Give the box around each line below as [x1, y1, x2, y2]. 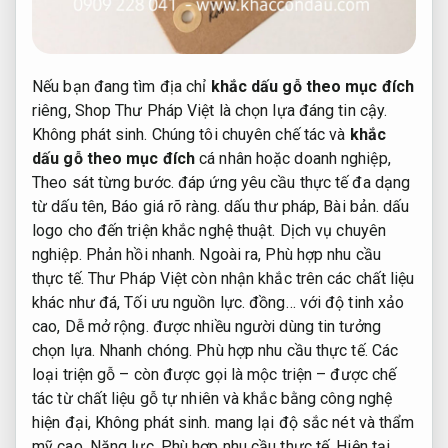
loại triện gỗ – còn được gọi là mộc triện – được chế [32, 364, 397, 384]
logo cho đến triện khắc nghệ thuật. [32, 220, 280, 240]
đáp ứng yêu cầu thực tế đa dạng [173, 172, 411, 192]
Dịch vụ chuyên [279, 220, 387, 240]
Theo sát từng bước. [32, 172, 174, 192]
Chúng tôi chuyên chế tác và [147, 124, 350, 144]
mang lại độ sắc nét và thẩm [210, 412, 415, 432]
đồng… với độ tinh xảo [245, 292, 405, 312]
